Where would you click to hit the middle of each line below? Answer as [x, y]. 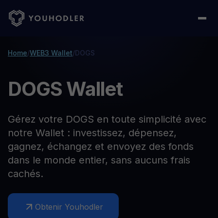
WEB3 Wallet [51, 53]
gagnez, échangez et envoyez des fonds [101, 146]
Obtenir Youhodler [69, 207]
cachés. [26, 174]
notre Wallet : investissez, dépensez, [92, 133]
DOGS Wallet [65, 89]
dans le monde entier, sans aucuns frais [99, 160]
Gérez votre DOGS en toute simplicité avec [107, 119]
